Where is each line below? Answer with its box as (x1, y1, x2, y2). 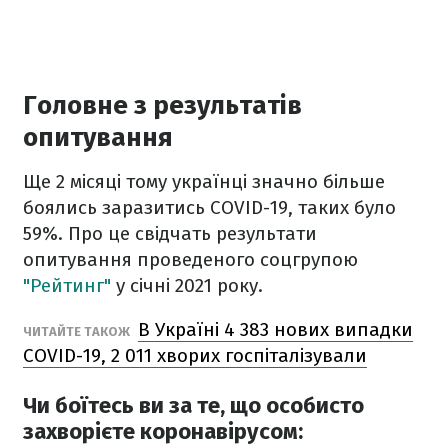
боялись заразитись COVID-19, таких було (23, 196, 396, 219)
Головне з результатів (23, 90, 302, 121)
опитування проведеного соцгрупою (23, 248, 358, 271)
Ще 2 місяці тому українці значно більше (23, 170, 385, 193)
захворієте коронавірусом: (23, 418, 303, 446)
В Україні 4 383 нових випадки (138, 318, 413, 341)
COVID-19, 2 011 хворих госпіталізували (23, 344, 367, 367)
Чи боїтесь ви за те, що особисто (23, 392, 364, 420)
